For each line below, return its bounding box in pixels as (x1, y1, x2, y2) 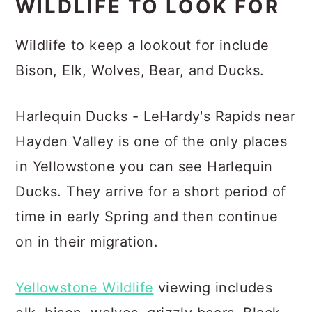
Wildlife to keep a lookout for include (15, 37, 270, 54)
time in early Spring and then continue (15, 208, 279, 225)
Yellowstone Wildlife (15, 279, 154, 296)
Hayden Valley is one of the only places (15, 133, 287, 150)
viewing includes (153, 279, 273, 296)
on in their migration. (15, 233, 159, 250)
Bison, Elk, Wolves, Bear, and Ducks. (15, 62, 270, 79)
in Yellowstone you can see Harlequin (15, 158, 273, 175)
